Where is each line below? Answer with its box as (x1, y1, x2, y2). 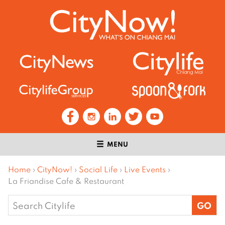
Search (8, 196, 38, 208)
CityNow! (37, 164, 72, 175)
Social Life (79, 164, 118, 175)
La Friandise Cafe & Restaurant (8, 176, 124, 186)
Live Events (124, 164, 166, 175)
